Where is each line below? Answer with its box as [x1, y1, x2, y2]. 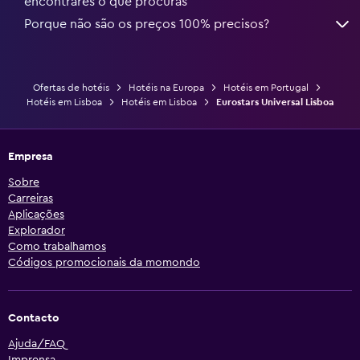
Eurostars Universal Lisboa [215, 96, 334, 107]
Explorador [8, 224, 65, 236]
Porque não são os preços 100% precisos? [24, 17, 269, 31]
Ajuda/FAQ [8, 337, 65, 350]
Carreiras [8, 192, 53, 204]
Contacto [8, 312, 59, 324]
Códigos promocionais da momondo [8, 256, 200, 268]
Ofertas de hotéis [32, 82, 109, 92]
